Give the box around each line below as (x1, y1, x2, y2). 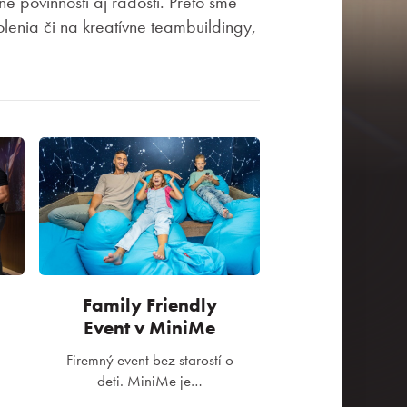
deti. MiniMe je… (96, 371, 203, 391)
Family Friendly (82, 293, 217, 317)
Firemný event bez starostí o (65, 350, 233, 370)
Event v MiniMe (84, 315, 215, 340)
